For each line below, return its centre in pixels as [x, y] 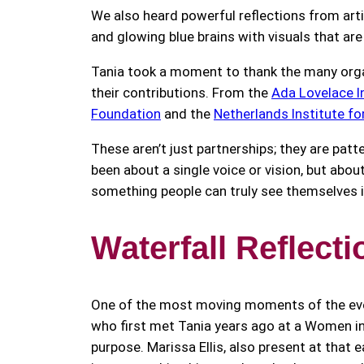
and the [187, 113]
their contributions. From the [181, 92]
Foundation [126, 113]
